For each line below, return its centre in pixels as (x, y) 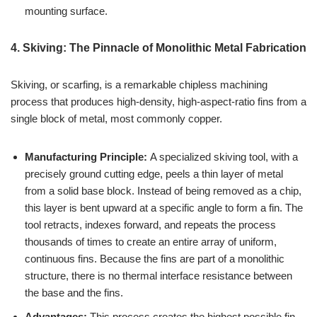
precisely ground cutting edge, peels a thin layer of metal (154, 173)
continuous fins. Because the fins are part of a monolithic (155, 258)
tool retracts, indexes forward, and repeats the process (150, 224)
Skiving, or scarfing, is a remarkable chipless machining (139, 84)
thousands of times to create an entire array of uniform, (151, 241)
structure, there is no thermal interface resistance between (158, 275)
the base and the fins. (74, 292)
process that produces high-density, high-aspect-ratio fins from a (158, 101)
